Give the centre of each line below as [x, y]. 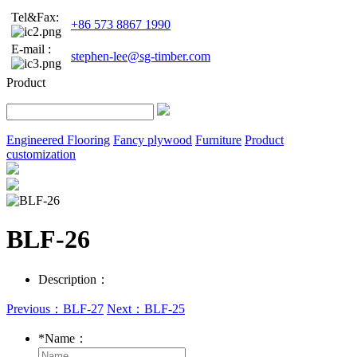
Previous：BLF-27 [55, 308]
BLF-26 [48, 239]
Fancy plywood [153, 139]
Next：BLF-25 [146, 308]
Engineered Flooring [58, 139]
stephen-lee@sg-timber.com [141, 56]
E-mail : [31, 49]
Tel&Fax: [35, 17]
